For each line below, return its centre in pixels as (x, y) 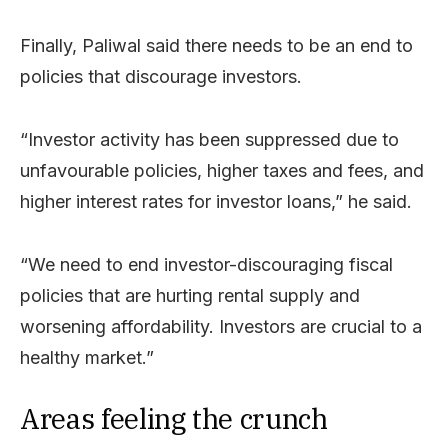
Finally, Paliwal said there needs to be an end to (216, 45)
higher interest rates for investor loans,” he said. (216, 201)
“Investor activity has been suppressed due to (209, 139)
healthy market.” (87, 357)
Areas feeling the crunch (174, 418)
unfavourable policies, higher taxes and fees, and (222, 170)
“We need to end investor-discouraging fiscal (206, 264)
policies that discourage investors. (161, 76)
